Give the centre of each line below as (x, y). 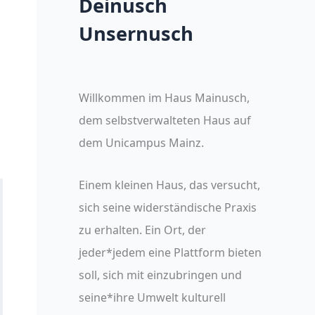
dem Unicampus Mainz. (141, 143)
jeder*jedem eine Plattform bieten (170, 253)
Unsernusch (136, 33)
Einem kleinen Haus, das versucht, (169, 185)
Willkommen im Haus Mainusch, (164, 98)
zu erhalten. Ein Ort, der (142, 230)
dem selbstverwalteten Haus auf (165, 121)
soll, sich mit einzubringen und (160, 275)
